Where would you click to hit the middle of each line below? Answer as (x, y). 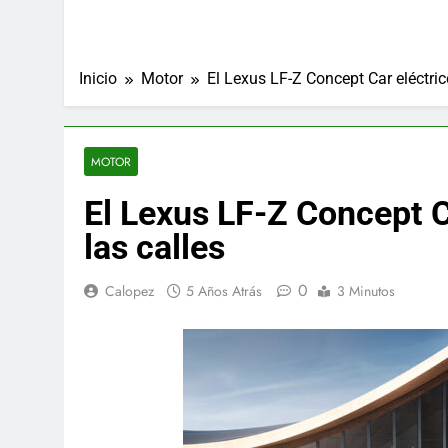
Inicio (98, 78)
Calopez (129, 291)
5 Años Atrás (224, 291)
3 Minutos (366, 291)
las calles (154, 247)
